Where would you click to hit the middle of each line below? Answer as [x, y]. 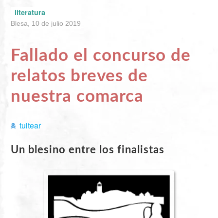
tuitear [30, 125]
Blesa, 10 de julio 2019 [46, 23]
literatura [30, 12]
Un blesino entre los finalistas [88, 150]
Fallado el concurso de [101, 55]
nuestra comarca [77, 96]
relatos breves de [80, 76]
